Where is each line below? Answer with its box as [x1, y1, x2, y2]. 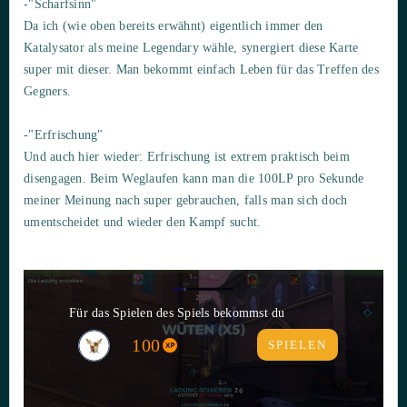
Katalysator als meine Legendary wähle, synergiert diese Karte [24, 40, 359, 55]
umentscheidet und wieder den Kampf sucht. [24, 214, 262, 229]
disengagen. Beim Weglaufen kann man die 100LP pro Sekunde [24, 171, 364, 185]
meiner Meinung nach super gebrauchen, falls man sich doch [24, 193, 348, 207]
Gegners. [24, 84, 71, 98]
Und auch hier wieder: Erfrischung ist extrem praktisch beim [24, 149, 350, 164]
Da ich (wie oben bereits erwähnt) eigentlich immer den [24, 18, 323, 33]
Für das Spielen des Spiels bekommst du [69, 305, 285, 320]
